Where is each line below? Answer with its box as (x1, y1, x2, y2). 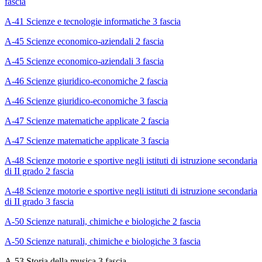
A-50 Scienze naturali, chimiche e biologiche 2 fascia (5, 216, 201, 227)
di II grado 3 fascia (5, 196, 74, 207)
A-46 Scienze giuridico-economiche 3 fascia (5, 96, 168, 106)
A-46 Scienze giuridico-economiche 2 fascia (5, 76, 168, 87)
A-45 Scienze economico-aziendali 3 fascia (5, 56, 164, 67)
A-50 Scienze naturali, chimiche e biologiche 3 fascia (5, 236, 201, 247)
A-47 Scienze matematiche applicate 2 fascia (5, 116, 169, 126)
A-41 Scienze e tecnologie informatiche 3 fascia (5, 16, 181, 27)
